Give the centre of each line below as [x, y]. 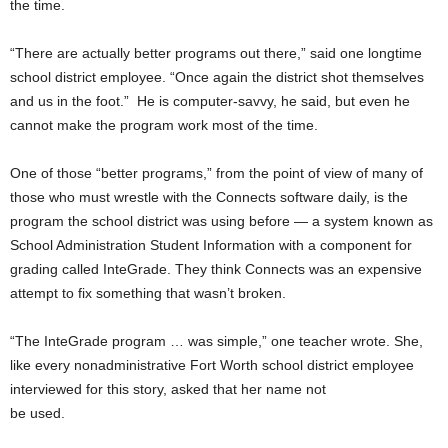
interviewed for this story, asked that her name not [168, 388]
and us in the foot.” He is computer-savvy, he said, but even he [210, 100]
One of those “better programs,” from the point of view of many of [216, 172]
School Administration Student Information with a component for [211, 244]
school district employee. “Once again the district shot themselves [217, 76]
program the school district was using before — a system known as [221, 220]
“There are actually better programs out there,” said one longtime [216, 52]
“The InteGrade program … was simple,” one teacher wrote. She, [216, 340]
